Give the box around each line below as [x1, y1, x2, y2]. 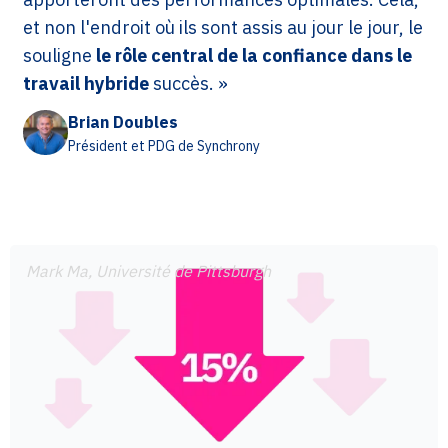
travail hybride [23, 72, 149, 96]
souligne [23, 44, 96, 68]
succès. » [149, 72, 228, 96]
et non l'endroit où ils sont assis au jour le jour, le [23, 16, 423, 40]
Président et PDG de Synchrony [68, 137, 260, 156]
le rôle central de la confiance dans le [96, 44, 412, 68]
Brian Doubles [68, 112, 178, 133]
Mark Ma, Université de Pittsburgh [26, 261, 271, 282]
